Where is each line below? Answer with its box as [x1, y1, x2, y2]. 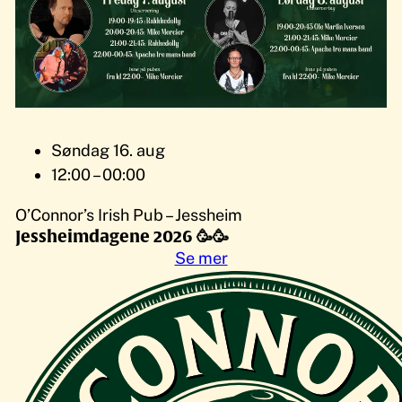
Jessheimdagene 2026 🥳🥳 [15, 227, 230, 247]
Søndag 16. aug [51, 141, 166, 161]
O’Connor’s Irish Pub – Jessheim [15, 205, 243, 225]
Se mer [174, 249, 228, 268]
